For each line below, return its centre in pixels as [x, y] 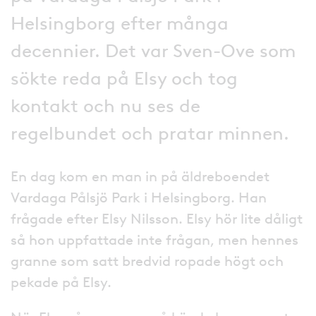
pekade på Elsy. [61, 282]
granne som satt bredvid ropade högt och [147, 261]
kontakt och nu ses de [105, 105]
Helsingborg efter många [120, 23]
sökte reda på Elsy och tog [124, 78]
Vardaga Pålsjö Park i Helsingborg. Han [139, 197]
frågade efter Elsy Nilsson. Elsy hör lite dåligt [157, 218]
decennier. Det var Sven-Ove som [153, 50]
